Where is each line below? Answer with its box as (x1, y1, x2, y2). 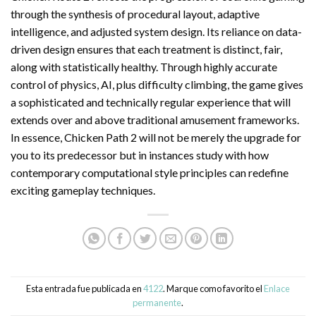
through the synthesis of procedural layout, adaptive (11, 6, 260, 20)
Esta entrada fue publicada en (26, 283, 143, 295)
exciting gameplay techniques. (11, 183, 155, 197)
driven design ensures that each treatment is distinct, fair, (11, 42, 282, 56)
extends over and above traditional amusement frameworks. (11, 112, 299, 126)
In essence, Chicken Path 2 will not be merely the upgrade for (11, 130, 301, 144)
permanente (133, 297, 181, 309)
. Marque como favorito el (163, 283, 264, 295)
